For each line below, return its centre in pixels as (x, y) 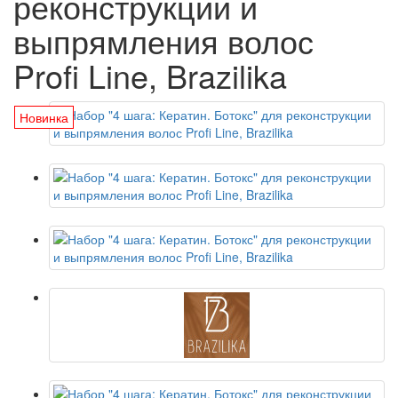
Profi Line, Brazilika (150, 75)
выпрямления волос (163, 40)
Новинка (44, 117)
